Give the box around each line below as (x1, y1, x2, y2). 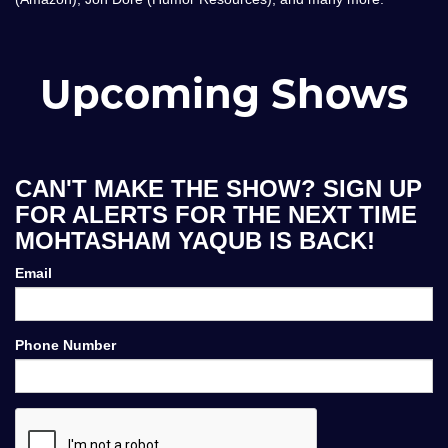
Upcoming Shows (40, 68, 408, 118)
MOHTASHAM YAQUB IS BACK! (15, 226, 375, 254)
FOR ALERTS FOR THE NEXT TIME (15, 200, 417, 228)
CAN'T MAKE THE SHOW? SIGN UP (15, 174, 422, 202)
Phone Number (15, 336, 116, 353)
